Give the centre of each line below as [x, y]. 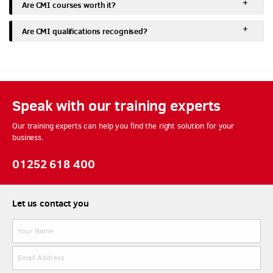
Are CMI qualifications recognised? [85, 31]
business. [28, 137]
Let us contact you [51, 203]
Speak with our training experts [117, 105]
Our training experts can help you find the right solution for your [123, 126]
